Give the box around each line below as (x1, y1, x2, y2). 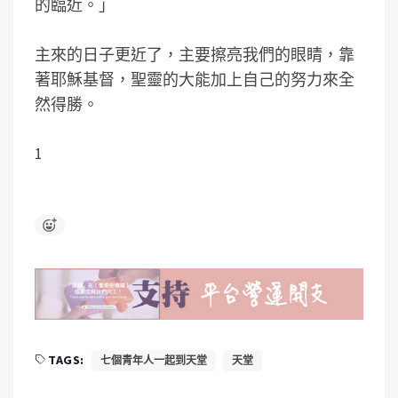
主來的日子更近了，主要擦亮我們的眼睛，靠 (35, 44, 354, 65)
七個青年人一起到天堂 (99, 353, 207, 367)
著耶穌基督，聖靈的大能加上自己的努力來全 (35, 69, 354, 90)
